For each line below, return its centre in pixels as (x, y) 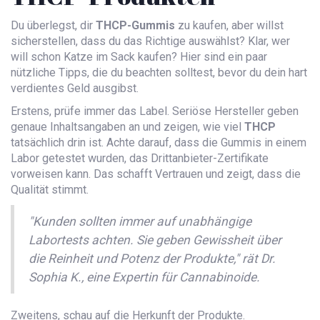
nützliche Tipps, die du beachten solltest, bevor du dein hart (159, 73)
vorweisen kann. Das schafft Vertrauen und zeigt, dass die (156, 174)
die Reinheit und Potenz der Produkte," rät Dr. (152, 259)
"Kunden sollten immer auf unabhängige (140, 222)
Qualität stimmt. (50, 190)
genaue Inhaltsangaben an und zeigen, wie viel (127, 127)
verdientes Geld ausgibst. (75, 89)
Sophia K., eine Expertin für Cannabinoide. (144, 277)
